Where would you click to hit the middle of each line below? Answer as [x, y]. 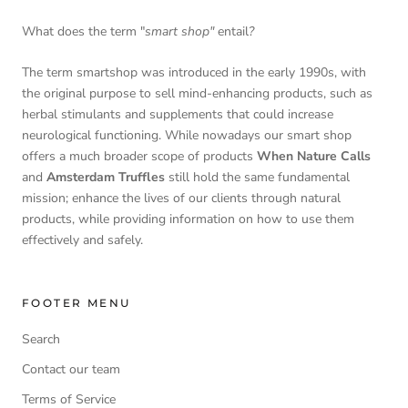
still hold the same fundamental [257, 177]
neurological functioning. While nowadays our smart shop [187, 135]
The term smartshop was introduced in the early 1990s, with [194, 72]
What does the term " [83, 31]
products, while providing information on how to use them [188, 219]
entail [233, 31]
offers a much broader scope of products [139, 156]
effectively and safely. [82, 240]
